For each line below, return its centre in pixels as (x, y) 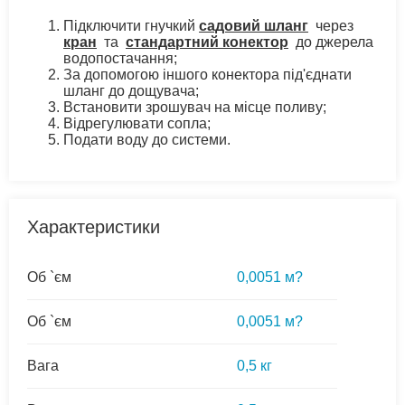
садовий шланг (254, 26)
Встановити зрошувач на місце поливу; (195, 108)
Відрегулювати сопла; (137, 124)
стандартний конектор (207, 42)
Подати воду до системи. (147, 140)
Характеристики (94, 227)
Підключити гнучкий (131, 26)
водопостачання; (120, 59)
